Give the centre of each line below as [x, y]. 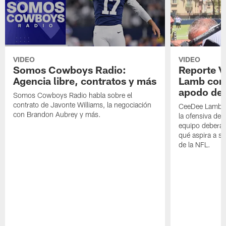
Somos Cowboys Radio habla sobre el [73, 95]
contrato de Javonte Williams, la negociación [82, 105]
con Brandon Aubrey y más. [57, 115]
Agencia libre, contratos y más [85, 81]
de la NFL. [194, 145]
